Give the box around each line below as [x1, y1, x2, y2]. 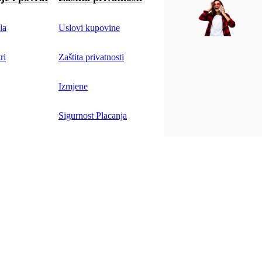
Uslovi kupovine [58, 22, 120, 33]
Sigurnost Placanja [58, 110, 127, 120]
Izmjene [58, 81, 88, 91]
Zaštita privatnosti [58, 51, 124, 62]
